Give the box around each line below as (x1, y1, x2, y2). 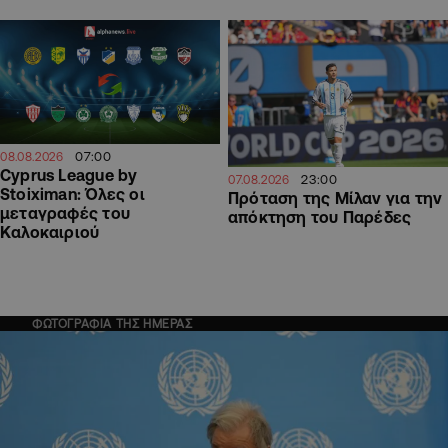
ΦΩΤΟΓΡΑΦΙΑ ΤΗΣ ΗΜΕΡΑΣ (32, 317, 193, 331)
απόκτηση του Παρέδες (228, 208, 412, 227)
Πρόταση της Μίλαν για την (228, 189, 443, 208)
